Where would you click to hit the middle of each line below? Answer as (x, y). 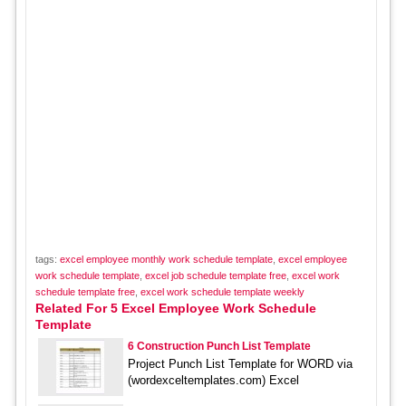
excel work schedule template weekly (222, 291)
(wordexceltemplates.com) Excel (213, 380)
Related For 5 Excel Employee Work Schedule (175, 308)
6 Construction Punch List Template (219, 346)
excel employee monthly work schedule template (166, 259)
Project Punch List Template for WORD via (240, 363)
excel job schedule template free (215, 275)
